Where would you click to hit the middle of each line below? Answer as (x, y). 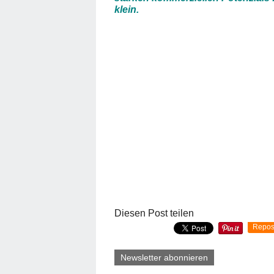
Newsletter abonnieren (164, 257)
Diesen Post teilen (154, 213)
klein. (127, 9)
